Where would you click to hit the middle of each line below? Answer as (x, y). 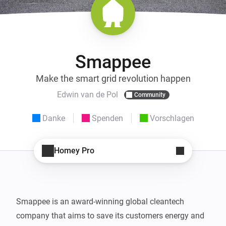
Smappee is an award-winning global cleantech (100, 201)
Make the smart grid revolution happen (113, 78)
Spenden (107, 118)
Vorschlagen (172, 118)
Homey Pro (74, 151)
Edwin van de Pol (87, 95)
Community (150, 95)
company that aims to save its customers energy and (110, 215)
